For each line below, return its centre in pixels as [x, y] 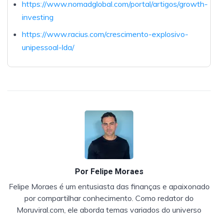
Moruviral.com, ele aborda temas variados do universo [109, 209]
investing [37, 17]
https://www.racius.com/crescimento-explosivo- [105, 34]
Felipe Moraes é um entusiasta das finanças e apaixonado [109, 186]
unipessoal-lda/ [48, 47]
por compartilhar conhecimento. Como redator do [109, 198]
